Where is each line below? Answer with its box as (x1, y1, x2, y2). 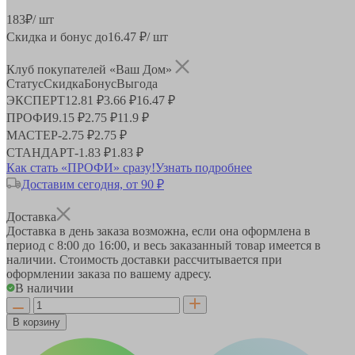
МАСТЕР (6, 128, 58, 142)
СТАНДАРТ (6, 145, 74, 159)
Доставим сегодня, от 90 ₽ (21, 177, 164, 191)
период (6, 238, 48, 252)
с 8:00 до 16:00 (48, 238, 127, 252)
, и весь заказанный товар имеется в (127, 238, 321, 252)
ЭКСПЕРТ (6, 93, 65, 107)
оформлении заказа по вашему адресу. (6, 266, 212, 281)
